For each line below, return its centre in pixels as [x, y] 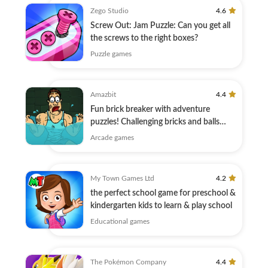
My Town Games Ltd [122, 178]
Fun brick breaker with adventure [150, 109]
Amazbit [103, 95]
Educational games [120, 221]
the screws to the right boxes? [144, 38]
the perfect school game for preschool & [163, 193]
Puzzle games [111, 54]
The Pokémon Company [128, 262]
